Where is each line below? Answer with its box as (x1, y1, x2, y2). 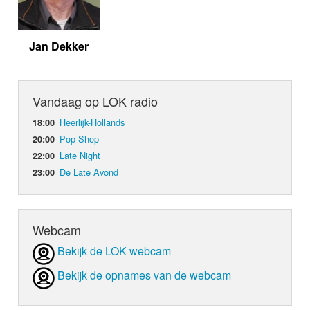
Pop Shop (60, 132, 100, 146)
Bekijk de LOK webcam (57, 243, 172, 259)
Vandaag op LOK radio (33, 92, 158, 111)
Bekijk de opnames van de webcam (57, 267, 232, 284)
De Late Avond (60, 165, 119, 179)
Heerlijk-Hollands (60, 116, 125, 129)
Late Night (60, 149, 101, 163)
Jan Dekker (29, 38, 89, 55)
